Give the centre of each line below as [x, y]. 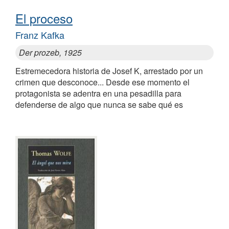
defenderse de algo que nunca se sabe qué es [99, 104]
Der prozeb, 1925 [50, 52]
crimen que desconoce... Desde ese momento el [102, 82]
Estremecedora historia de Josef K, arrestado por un [109, 71]
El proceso [44, 18]
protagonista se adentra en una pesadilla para [98, 93]
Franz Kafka [40, 35]
